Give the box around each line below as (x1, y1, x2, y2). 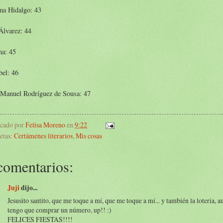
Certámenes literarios (14, 130, 73, 140)
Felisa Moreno (25, 119, 65, 129)
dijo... (19, 182, 37, 193)
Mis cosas (76, 130, 102, 140)
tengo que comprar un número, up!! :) (7, 205, 111, 215)
